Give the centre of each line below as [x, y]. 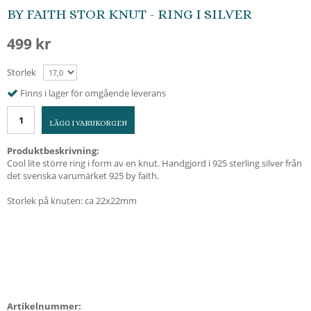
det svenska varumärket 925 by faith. [83, 175]
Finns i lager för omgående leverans [93, 93]
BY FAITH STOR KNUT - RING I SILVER [129, 14]
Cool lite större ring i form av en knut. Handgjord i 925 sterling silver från [154, 163]
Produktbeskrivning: [53, 150]
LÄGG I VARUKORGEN [88, 123]
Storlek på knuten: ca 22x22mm [72, 200]
